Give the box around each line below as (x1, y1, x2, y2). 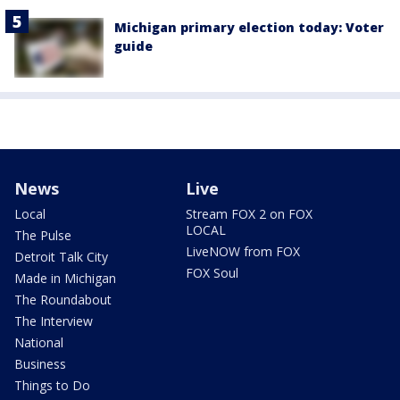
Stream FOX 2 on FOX (186, 205, 312, 223)
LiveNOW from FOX (186, 243, 300, 261)
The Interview (14, 312, 93, 330)
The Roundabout (14, 291, 112, 309)
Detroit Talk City (14, 248, 108, 266)
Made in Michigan (14, 270, 116, 287)
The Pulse (14, 227, 71, 245)
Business (14, 355, 66, 373)
